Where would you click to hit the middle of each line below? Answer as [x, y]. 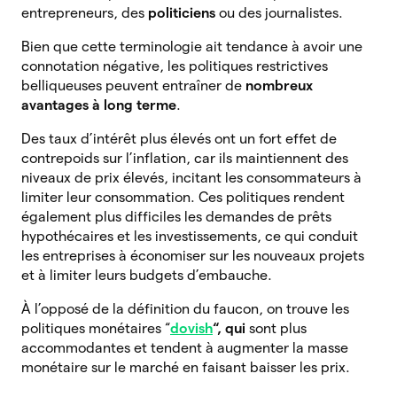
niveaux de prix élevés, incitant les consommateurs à [191, 178]
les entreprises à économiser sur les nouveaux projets [193, 256]
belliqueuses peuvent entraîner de [133, 86]
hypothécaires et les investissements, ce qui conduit [190, 236]
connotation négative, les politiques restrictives [175, 66]
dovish [191, 328]
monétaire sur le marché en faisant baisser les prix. [187, 367]
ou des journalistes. [283, 13]
